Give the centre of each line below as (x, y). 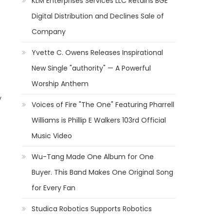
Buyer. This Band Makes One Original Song (103, 172)
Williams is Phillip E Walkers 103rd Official (99, 120)
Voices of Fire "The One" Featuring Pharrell (103, 105)
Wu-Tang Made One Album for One (93, 157)
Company (49, 32)
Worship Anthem (60, 84)
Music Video (52, 136)
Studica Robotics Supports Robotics (92, 209)
